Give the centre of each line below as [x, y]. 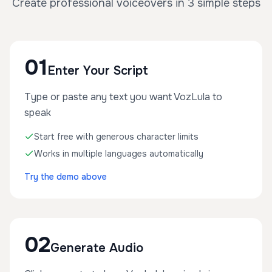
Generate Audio [97, 248]
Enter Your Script [98, 71]
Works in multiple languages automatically [119, 154]
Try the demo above [66, 177]
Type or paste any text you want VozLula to [123, 97]
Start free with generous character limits [116, 137]
